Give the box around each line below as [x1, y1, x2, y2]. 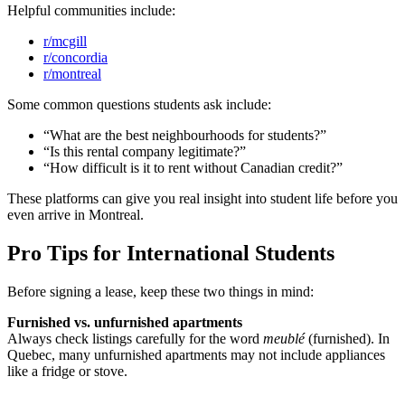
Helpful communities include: [7, 3, 175, 18]
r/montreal [43, 66, 101, 81]
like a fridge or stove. [7, 363, 127, 379]
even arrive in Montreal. [7, 207, 144, 222]
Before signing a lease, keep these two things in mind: [7, 283, 314, 299]
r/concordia [43, 50, 108, 65]
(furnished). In [305, 330, 390, 346]
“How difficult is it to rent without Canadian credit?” [43, 160, 343, 175]
